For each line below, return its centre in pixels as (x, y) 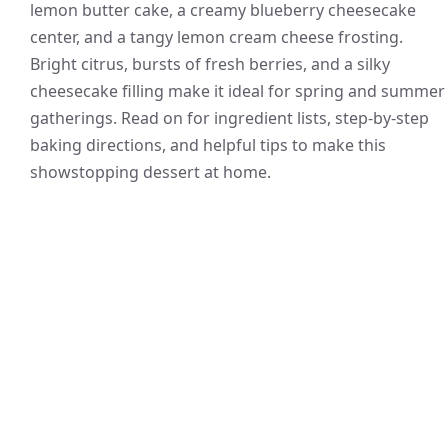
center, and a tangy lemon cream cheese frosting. (216, 37)
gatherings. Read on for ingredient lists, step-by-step (229, 118)
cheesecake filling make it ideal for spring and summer (237, 91)
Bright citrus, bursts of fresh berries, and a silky (210, 64)
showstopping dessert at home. (150, 172)
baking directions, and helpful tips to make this (208, 145)
